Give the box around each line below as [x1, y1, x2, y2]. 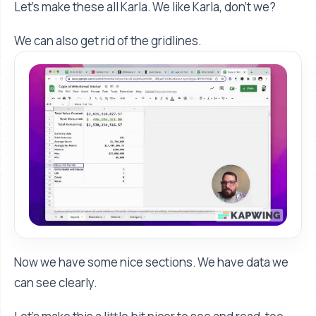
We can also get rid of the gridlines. [14, 32, 201, 49]
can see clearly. [14, 274, 97, 291]
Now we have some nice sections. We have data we [14, 253, 288, 270]
